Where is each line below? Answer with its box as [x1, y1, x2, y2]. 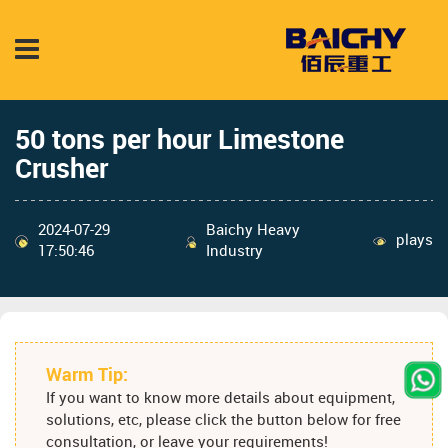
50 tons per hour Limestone [15, 126, 344, 155]
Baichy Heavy [206, 222, 301, 239]
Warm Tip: [46, 366, 128, 386]
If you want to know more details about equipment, [46, 391, 395, 408]
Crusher [15, 155, 108, 184]
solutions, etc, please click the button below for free [46, 413, 401, 430]
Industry [206, 243, 264, 260]
